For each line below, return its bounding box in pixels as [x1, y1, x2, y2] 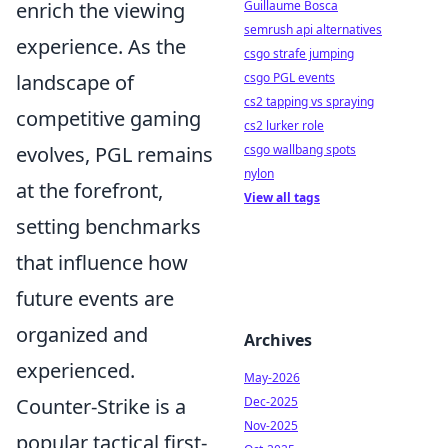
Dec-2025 [244, 393, 298, 410]
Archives [244, 329, 312, 351]
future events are [16, 285, 174, 312]
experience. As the [16, 33, 186, 60]
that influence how [16, 249, 188, 276]
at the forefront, [16, 177, 163, 204]
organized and [16, 321, 148, 348]
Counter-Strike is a [16, 393, 186, 420]
